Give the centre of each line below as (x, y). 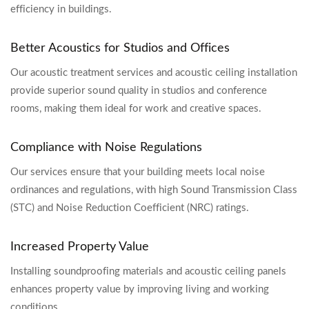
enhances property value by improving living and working (140, 289)
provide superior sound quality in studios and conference (139, 91)
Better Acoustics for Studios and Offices (120, 48)
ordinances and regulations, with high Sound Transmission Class (154, 190)
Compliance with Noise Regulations (106, 148)
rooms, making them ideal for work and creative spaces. (136, 109)
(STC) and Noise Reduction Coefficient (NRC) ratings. (130, 208)
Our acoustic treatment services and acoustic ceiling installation (154, 73)
